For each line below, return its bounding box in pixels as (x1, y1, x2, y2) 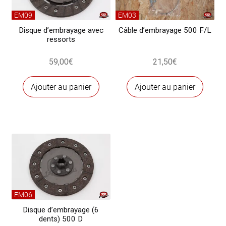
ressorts (46, 35, 75, 44)
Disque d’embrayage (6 (23, 205, 99, 215)
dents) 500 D (39, 214, 83, 224)
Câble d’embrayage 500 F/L (119, 26, 212, 35)
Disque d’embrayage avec (18, 26, 103, 35)
